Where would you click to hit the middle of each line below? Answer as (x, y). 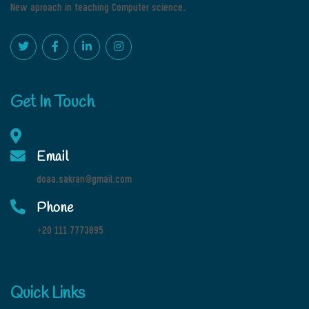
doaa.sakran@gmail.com (84, 180)
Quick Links (48, 294)
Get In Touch (52, 103)
